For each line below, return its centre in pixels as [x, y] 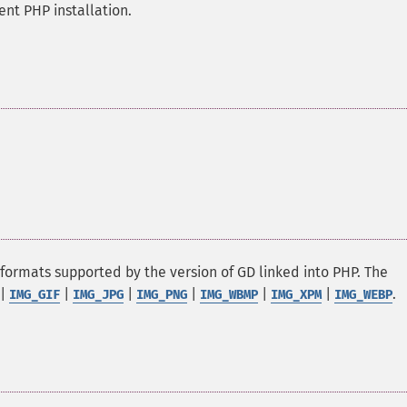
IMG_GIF [35, 295]
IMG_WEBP [363, 295]
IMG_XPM [296, 295]
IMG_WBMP [229, 295]
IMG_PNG [162, 295]
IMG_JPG [98, 295]
